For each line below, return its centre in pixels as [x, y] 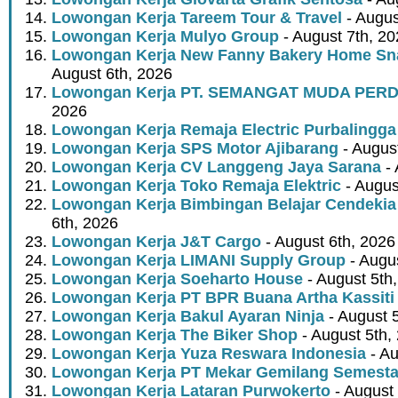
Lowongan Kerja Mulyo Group [165, 37]
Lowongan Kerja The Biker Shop [175, 335]
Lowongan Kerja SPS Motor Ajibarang [195, 149]
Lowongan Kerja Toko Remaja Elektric [196, 186]
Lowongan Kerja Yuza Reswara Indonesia [209, 354]
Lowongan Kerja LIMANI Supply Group [199, 261]
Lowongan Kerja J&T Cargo [156, 242]
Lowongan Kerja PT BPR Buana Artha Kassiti [223, 298]
